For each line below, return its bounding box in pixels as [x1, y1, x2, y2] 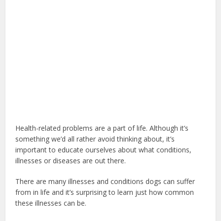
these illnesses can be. [15, 198, 87, 208]
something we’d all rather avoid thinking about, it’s [15, 134, 175, 144]
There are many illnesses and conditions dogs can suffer [15, 177, 195, 186]
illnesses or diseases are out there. [15, 156, 126, 165]
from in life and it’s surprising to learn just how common [15, 187, 194, 197]
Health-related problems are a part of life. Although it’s [15, 123, 189, 133]
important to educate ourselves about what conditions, [15, 145, 192, 154]
